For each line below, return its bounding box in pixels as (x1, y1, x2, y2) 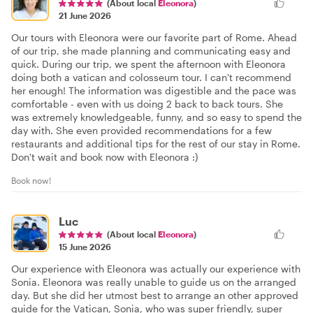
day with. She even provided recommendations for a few (11, 124, 272, 137)
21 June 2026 (59, 10, 111, 21)
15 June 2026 (59, 242, 111, 252)
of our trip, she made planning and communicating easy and (11, 45, 291, 57)
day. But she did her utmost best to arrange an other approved (11, 289, 298, 302)
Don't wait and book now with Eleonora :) (11, 151, 198, 163)
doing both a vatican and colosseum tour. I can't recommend (11, 71, 291, 84)
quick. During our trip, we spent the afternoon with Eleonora (11, 58, 286, 71)
